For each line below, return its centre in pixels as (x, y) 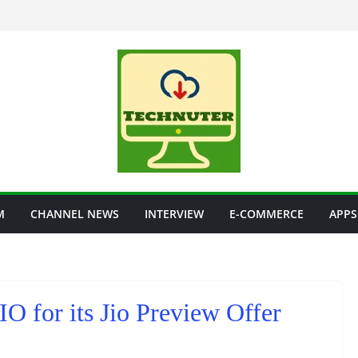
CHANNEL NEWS (75, 214)
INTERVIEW (174, 214)
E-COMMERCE (267, 214)
